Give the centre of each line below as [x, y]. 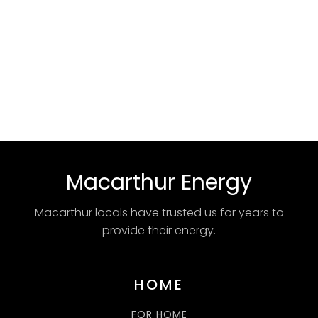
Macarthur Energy [159, 182]
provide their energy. [159, 230]
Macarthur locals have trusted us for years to [159, 212]
